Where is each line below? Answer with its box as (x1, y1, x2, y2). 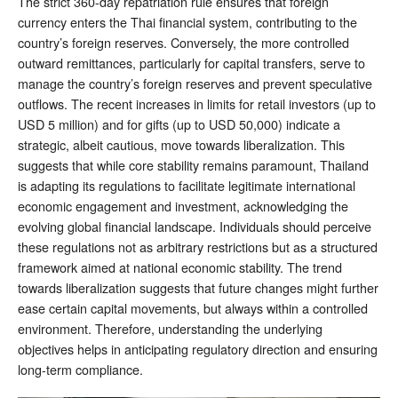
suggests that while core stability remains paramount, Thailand (18, 155, 369, 174)
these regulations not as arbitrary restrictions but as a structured (18, 236, 378, 256)
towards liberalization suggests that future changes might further (18, 277, 378, 297)
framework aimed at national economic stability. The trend (18, 257, 342, 276)
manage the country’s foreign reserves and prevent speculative (18, 73, 372, 92)
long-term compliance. (18, 359, 143, 378)
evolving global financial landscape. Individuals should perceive (18, 216, 371, 235)
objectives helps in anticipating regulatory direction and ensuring (18, 338, 378, 358)
